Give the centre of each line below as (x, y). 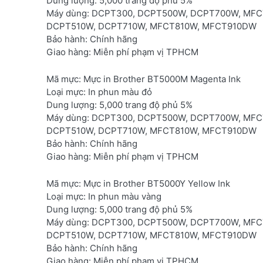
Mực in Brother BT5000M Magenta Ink (161, 79)
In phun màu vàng (124, 196)
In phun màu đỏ (119, 92)
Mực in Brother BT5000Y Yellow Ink (156, 183)
